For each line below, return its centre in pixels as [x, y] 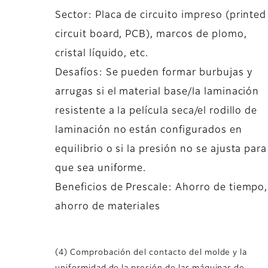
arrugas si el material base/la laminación [157, 92]
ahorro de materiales [108, 207]
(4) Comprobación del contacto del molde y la [151, 253]
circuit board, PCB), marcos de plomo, [151, 35]
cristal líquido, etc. [102, 54]
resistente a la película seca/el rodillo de [156, 112]
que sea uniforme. [101, 169]
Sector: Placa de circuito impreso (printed [161, 16]
